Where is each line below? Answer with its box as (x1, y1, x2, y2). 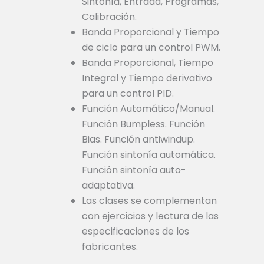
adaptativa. (82, 178, 135, 192)
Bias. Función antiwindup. (82, 132, 195, 146)
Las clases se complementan (82, 193, 217, 207)
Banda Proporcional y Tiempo (82, 25, 219, 39)
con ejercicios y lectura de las (82, 209, 219, 223)
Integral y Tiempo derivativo (82, 71, 212, 85)
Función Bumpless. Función (82, 117, 205, 131)
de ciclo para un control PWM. (82, 40, 220, 54)
